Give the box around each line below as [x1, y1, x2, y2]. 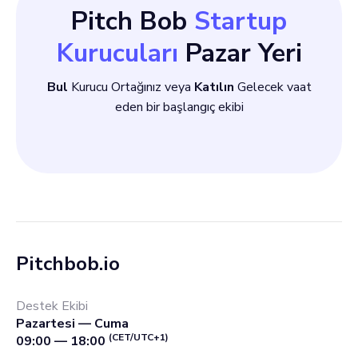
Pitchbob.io [16, 251, 120, 276]
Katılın [193, 78, 234, 96]
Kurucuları [56, 36, 178, 70]
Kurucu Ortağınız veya [67, 78, 194, 96]
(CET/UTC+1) [109, 331, 169, 344]
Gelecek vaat [233, 78, 312, 96]
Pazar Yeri [177, 36, 302, 70]
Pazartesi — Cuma [16, 315, 129, 332]
